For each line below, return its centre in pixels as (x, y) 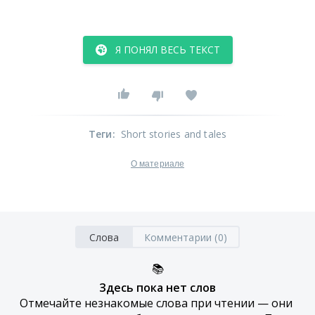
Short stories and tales (174, 134)
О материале (157, 164)
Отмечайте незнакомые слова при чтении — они (156, 303)
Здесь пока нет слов (157, 288)
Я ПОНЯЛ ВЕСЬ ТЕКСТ (167, 50)
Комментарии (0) (186, 237)
